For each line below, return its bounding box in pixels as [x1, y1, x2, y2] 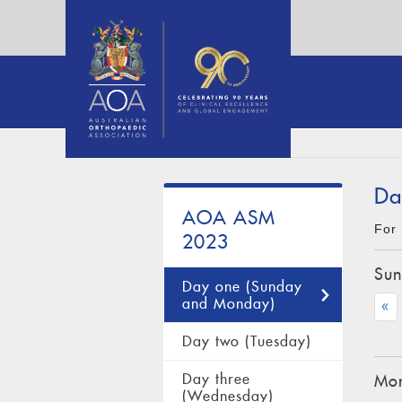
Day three [182, 370, 250, 389]
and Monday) [182, 293, 275, 313]
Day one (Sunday [182, 276, 302, 296]
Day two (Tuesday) [182, 331, 311, 351]
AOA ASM [182, 205, 275, 230]
